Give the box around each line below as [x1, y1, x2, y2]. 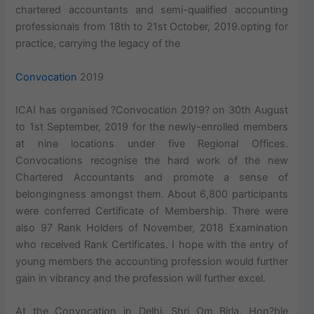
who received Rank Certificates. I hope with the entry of [15, 238, 288, 252]
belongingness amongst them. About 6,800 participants [15, 188, 288, 201]
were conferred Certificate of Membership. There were [15, 205, 288, 218]
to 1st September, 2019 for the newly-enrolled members [15, 121, 288, 134]
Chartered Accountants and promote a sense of [15, 171, 288, 184]
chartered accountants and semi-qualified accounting [15, 4, 288, 17]
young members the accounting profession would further [15, 255, 288, 268]
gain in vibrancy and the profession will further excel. [15, 272, 266, 285]
